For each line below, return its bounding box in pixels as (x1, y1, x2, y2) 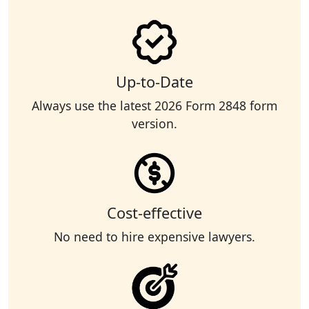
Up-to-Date (116, 72, 193, 92)
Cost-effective (107, 203, 202, 223)
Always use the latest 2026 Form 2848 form (32, 97, 277, 114)
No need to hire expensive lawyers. (54, 228, 255, 246)
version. (132, 115, 177, 132)
